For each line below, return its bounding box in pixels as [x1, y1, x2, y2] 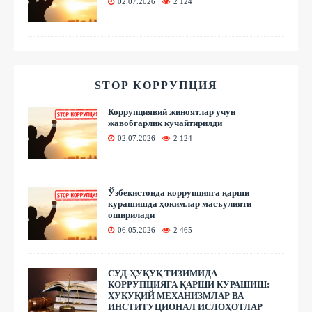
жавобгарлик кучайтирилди [108, 118, 222, 129]
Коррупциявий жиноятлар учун [108, 107, 235, 118]
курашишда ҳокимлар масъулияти [108, 198, 251, 210]
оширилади [108, 210, 155, 221]
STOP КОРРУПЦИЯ [94, 79, 218, 92]
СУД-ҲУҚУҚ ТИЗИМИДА [108, 268, 217, 279]
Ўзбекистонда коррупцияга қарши [108, 187, 249, 198]
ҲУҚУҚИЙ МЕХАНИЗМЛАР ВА [108, 290, 244, 302]
